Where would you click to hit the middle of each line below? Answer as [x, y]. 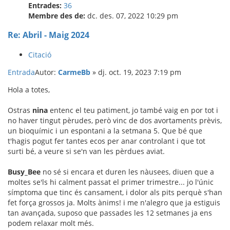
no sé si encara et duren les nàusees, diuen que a [127, 171]
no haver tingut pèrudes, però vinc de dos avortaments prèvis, [115, 120]
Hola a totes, [29, 89]
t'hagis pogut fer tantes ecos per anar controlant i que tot [107, 141]
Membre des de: [57, 15]
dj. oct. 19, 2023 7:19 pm [140, 72]
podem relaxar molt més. [51, 223]
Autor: [46, 72]
